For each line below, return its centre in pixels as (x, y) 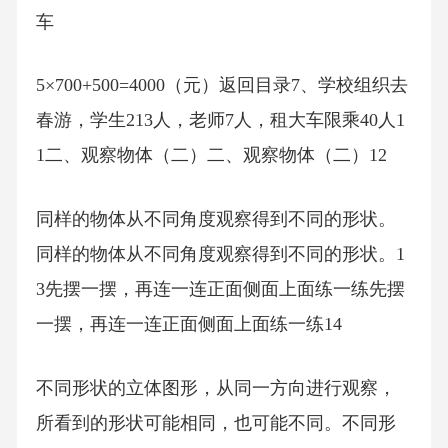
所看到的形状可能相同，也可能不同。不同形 (215, 422)
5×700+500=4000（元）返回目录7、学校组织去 (221, 85)
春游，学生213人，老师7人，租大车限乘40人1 (220, 120)
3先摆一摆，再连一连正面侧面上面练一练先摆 (220, 289)
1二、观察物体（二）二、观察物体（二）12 (211, 155)
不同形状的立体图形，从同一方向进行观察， (215, 387)
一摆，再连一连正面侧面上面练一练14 (188, 324)
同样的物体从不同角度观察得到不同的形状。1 (220, 254)
